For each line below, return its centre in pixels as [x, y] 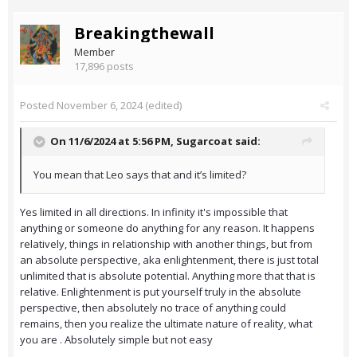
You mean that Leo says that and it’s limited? [140, 175]
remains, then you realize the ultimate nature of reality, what [166, 324]
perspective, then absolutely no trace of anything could [153, 308]
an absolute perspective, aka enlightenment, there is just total [169, 260]
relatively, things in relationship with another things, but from [166, 244]
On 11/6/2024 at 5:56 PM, [113, 141]
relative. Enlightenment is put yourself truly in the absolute [161, 292]
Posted [38, 106]
